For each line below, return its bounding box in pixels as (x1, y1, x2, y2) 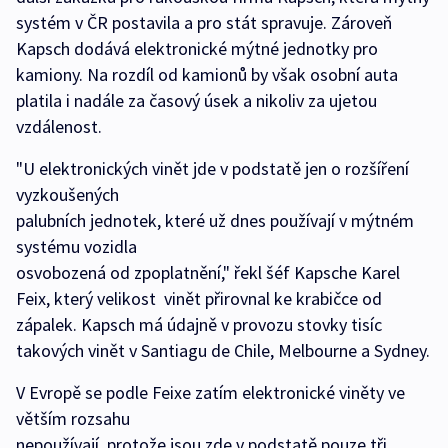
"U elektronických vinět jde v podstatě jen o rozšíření (16, 157, 409, 181)
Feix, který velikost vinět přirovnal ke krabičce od (16, 287, 382, 311)
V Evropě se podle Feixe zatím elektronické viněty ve (16, 381, 405, 405)
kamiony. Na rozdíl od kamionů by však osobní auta (16, 63, 398, 87)
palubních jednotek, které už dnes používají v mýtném (16, 209, 414, 233)
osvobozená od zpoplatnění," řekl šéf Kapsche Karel (16, 261, 400, 285)
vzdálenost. (16, 115, 102, 139)
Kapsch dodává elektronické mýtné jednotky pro (16, 37, 378, 61)
